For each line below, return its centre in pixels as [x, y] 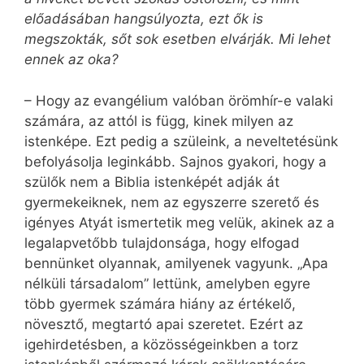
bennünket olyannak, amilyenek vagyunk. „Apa [176, 263]
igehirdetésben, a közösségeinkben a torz [161, 344]
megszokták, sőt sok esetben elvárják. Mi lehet [178, 39]
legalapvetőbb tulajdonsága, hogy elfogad [162, 243]
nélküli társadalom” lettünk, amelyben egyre [167, 283]
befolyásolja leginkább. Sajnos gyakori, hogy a [175, 161]
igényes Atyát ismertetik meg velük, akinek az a [180, 222]
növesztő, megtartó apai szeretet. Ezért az [164, 324]
